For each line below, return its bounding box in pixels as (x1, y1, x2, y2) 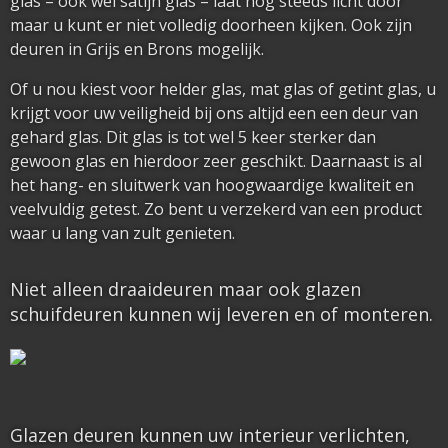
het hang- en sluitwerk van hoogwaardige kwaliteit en (10, 174, 414, 196)
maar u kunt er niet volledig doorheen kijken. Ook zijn (10, 14, 412, 36)
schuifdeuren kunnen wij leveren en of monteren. (10, 302, 433, 326)
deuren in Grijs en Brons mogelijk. (10, 38, 264, 60)
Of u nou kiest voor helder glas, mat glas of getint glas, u (10, 78, 436, 100)
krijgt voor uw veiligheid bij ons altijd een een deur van (10, 102, 418, 124)
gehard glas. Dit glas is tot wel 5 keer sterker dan (10, 126, 376, 148)
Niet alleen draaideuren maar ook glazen (10, 277, 361, 301)
